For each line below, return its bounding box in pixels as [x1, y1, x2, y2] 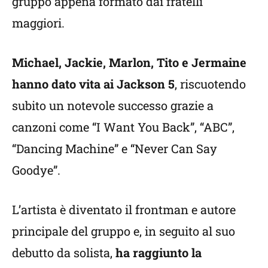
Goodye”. [12, 162, 60, 178]
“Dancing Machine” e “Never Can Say [12, 140, 217, 156]
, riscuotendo [175, 75, 246, 92]
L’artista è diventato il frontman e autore [12, 201, 236, 217]
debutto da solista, [12, 244, 112, 260]
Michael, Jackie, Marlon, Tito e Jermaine [12, 54, 246, 70]
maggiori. [12, 14, 65, 31]
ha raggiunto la [112, 244, 202, 260]
